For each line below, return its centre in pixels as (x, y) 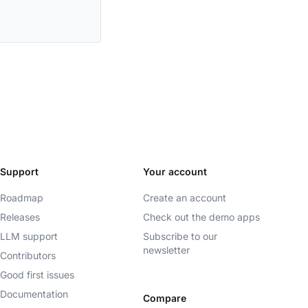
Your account (175, 172)
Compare (165, 298)
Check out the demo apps (201, 217)
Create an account (185, 198)
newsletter (166, 250)
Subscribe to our (180, 236)
